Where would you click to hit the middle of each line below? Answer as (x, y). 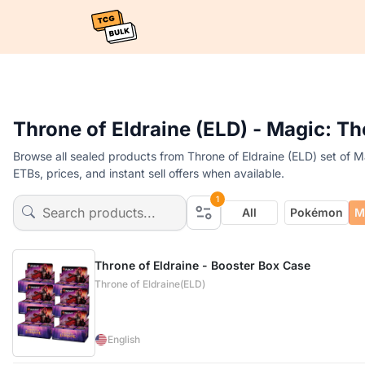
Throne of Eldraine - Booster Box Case (203, 265)
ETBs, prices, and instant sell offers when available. (149, 173)
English (124, 339)
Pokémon (317, 212)
